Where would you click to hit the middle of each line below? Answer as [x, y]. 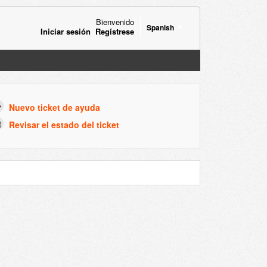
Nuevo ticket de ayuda [54, 108]
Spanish [160, 27]
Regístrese [114, 31]
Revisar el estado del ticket [64, 124]
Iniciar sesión [65, 31]
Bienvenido [115, 21]
